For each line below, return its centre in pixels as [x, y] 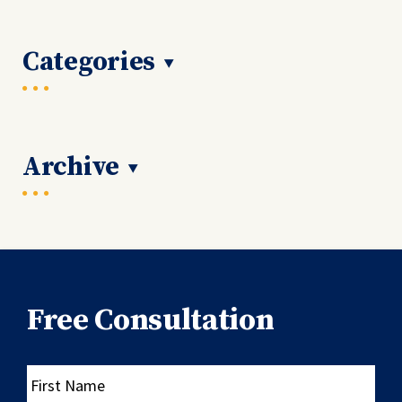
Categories [89, 61]
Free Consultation [151, 320]
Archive [71, 166]
